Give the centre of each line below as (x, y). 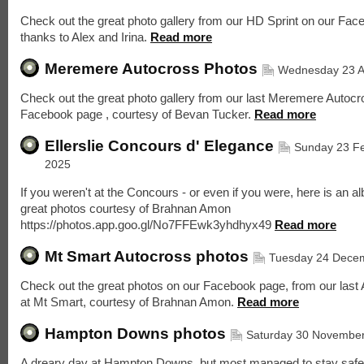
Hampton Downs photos (135, 333)
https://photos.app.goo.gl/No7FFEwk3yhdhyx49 (147, 225)
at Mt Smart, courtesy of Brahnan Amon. (129, 302)
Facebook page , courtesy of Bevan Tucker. (137, 114)
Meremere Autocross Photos (151, 68)
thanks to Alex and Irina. (85, 37)
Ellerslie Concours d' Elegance (159, 145)
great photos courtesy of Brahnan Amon (126, 208)
